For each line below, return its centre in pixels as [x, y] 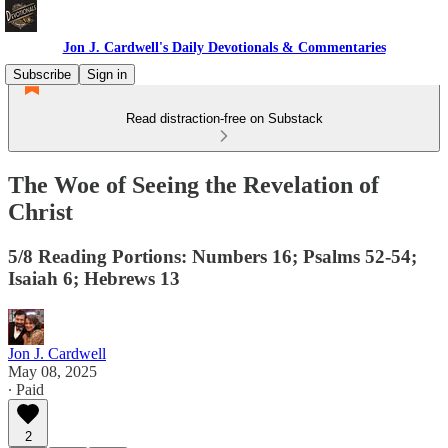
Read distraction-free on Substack [224, 118]
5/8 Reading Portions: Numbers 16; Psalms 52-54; [212, 256]
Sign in [107, 74]
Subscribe [42, 74]
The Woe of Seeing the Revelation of [193, 184]
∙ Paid [26, 389]
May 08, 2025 [52, 371]
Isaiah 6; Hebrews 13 [94, 278]
